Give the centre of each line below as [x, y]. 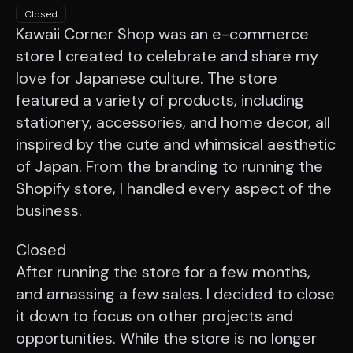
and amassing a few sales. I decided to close [175, 294]
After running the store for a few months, [163, 272]
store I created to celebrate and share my [167, 56]
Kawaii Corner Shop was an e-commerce [162, 33]
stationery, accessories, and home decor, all [173, 122]
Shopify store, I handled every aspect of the [174, 188]
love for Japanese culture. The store [147, 78]
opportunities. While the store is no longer [166, 338]
